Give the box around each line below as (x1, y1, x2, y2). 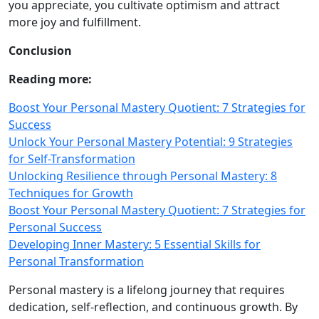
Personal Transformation (9, 253, 144, 269)
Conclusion (9, 43, 72, 58)
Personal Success (9, 219, 102, 235)
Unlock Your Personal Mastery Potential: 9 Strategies (9, 134, 293, 150)
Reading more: (9, 71, 92, 87)
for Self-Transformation (9, 151, 135, 167)
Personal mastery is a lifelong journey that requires (9, 282, 285, 298)
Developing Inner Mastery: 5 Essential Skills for (9, 236, 261, 252)
